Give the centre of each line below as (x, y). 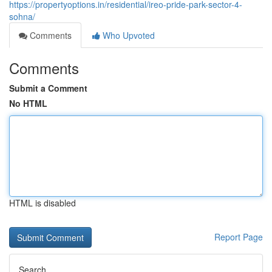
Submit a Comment (48, 88)
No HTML (28, 103)
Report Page (239, 237)
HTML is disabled (42, 203)
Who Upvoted (127, 35)
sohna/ (22, 16)
